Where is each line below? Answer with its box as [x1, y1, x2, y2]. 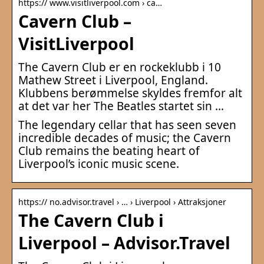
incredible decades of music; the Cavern [18, 130, 231, 146]
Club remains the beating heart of [18, 143, 200, 159]
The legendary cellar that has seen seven [18, 117, 236, 133]
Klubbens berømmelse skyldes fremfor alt [18, 85, 242, 101]
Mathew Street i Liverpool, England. [18, 72, 208, 88]
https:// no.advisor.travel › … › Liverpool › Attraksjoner [18, 196, 226, 207]
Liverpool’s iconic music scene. [18, 156, 179, 171]
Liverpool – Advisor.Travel [18, 231, 230, 254]
